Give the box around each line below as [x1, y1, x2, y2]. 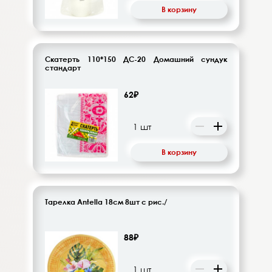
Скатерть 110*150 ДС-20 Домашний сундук [45, 54, 227, 64]
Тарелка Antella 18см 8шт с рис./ [45, 197, 168, 206]
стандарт [45, 63, 81, 72]
